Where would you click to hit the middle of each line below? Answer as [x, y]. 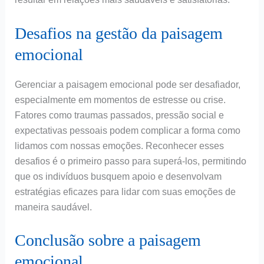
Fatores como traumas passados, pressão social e [119, 115]
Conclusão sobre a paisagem [108, 240]
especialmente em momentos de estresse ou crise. [120, 100]
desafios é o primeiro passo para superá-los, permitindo [130, 161]
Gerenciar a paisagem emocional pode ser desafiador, [127, 84]
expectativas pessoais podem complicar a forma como [127, 130]
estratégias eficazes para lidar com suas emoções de [125, 192]
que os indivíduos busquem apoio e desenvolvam [118, 176]
